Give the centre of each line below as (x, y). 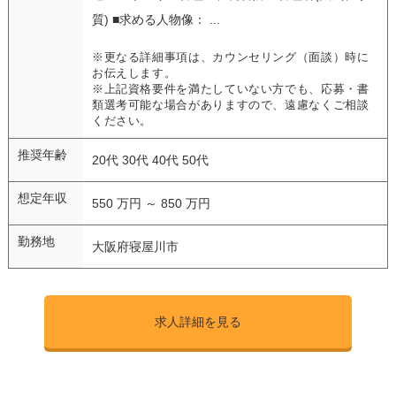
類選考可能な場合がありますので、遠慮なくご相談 (230, 105)
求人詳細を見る (198, 321)
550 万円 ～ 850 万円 (151, 203)
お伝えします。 (134, 73)
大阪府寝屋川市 (135, 246)
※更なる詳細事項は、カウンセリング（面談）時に (230, 57)
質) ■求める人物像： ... (156, 19)
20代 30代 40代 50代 (150, 160)
